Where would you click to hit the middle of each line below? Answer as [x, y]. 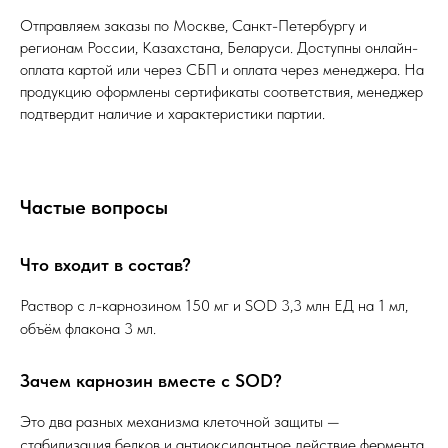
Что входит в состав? [105, 265]
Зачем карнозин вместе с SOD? [151, 381]
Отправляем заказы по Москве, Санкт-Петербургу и [193, 26]
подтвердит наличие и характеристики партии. [172, 114]
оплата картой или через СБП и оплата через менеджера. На [222, 70]
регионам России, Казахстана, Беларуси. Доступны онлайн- [219, 48]
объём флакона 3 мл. [88, 329]
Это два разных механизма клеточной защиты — [180, 422]
